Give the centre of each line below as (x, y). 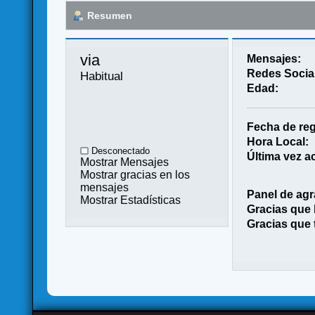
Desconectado (120, 150)
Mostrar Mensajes (125, 162)
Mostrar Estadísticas (131, 200)
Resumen (110, 15)
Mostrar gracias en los (135, 174)
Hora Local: (277, 141)
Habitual (102, 76)
